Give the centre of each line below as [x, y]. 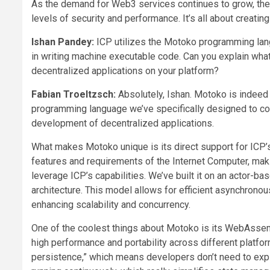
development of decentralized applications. [123, 124]
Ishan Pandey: [63, 42]
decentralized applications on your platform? [125, 71]
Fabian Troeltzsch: [74, 95]
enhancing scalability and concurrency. [111, 205]
